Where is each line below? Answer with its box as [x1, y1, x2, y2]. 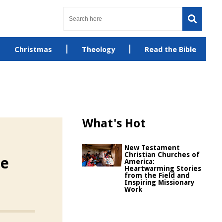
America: [124, 158, 155, 166]
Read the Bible [144, 45, 196, 54]
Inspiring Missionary [124, 178, 195, 186]
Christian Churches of [124, 151, 200, 159]
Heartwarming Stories [124, 165, 201, 172]
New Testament [124, 144, 180, 152]
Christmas [14, 45, 52, 54]
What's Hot [82, 116, 146, 130]
